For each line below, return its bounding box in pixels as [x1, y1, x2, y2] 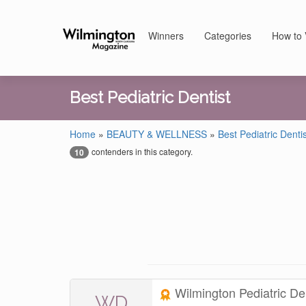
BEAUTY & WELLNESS [107, 127, 207, 141]
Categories [204, 29, 251, 42]
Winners [148, 29, 184, 42]
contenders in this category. [92, 145, 193, 157]
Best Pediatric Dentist [70, 88, 230, 107]
